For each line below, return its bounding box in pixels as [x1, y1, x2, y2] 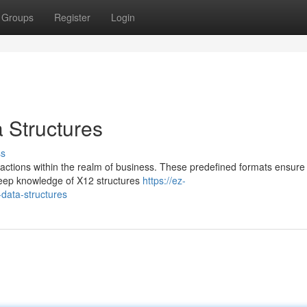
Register [54, 10, 90, 24]
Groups [1, 10, 34, 24]
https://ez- [143, 173, 186, 187]
